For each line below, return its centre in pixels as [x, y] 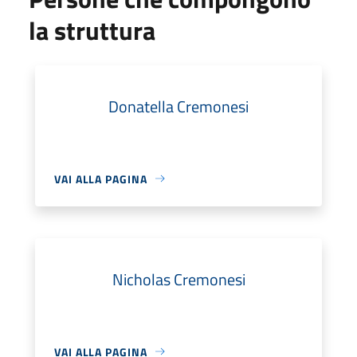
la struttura [92, 30]
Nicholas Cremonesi [178, 279]
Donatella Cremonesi [178, 106]
